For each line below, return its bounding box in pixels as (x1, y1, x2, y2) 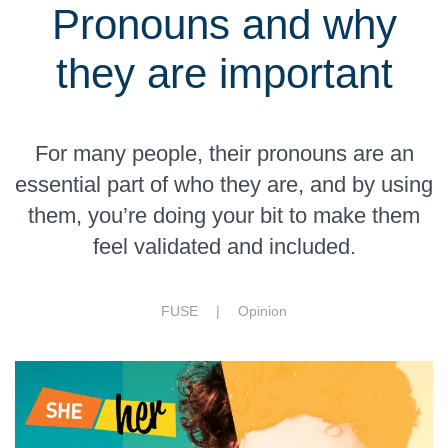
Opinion (238, 302, 287, 319)
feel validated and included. (92, 233, 356, 259)
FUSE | (161, 302, 238, 319)
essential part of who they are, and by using (15, 171, 433, 197)
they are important (55, 49, 393, 97)
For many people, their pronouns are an (34, 140, 414, 166)
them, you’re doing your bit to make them (28, 202, 420, 228)
